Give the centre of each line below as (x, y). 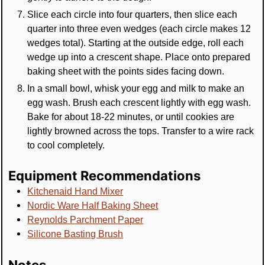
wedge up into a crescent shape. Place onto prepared (139, 56)
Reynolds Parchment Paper (85, 220)
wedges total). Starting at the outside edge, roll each (136, 42)
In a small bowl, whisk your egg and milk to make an (136, 88)
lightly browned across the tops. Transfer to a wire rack (141, 130)
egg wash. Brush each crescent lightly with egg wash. (139, 102)
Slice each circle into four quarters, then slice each (132, 14)
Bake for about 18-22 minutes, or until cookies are (131, 116)
